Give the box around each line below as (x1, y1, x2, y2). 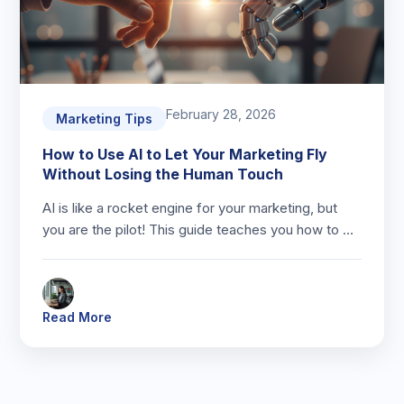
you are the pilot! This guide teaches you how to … (42, 221, 354, 238)
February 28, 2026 (166, 106, 277, 122)
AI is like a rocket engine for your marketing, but (42, 199, 338, 216)
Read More (42, 309, 113, 325)
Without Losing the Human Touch (42, 165, 284, 183)
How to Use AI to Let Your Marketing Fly (42, 145, 328, 163)
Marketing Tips (56, 111, 153, 126)
